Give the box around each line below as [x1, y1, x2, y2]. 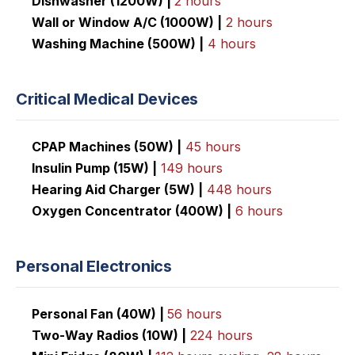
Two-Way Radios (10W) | [32, 327, 186, 344]
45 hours [185, 139, 241, 155]
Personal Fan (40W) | [32, 306, 167, 323]
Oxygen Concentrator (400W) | [32, 203, 231, 219]
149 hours [161, 160, 223, 177]
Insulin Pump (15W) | [32, 160, 157, 177]
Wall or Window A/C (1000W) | [32, 14, 222, 31]
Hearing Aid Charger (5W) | [32, 181, 203, 198]
